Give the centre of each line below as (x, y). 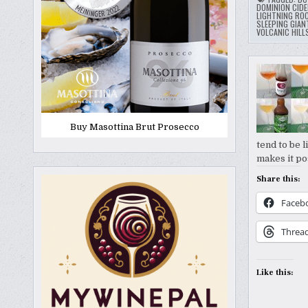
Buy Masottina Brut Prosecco (134, 127)
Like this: (275, 273)
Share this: (278, 179)
